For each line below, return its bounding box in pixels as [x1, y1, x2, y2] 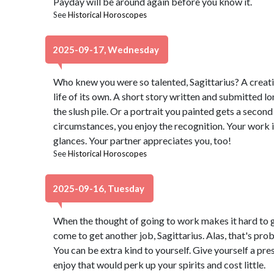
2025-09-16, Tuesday [53, 183, 146, 194]
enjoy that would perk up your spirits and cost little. [53, 259, 265, 270]
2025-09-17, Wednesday [53, 44, 161, 55]
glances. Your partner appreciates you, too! [53, 135, 231, 146]
